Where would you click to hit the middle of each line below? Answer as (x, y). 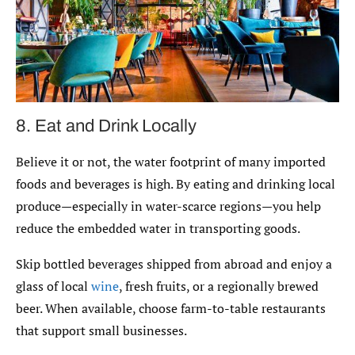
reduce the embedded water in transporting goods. (158, 228)
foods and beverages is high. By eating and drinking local (176, 183)
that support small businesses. (101, 330)
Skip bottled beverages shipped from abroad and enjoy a (174, 263)
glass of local (53, 286)
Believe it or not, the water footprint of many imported (171, 161)
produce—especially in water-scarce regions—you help (168, 206)
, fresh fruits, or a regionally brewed (219, 286)
